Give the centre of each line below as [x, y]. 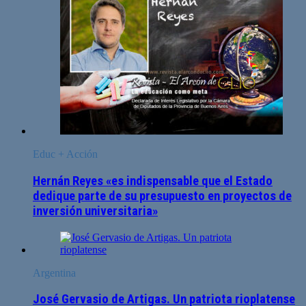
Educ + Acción [65, 154]
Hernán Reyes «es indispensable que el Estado [153, 181]
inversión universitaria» [95, 211]
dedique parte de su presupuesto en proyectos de [162, 196]
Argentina [54, 273]
